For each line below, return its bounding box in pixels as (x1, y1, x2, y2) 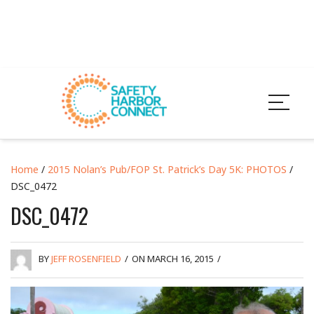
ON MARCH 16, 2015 (132, 252, 214, 266)
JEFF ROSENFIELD (51, 252, 121, 266)
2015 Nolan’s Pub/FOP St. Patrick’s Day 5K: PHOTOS (48, 162, 287, 176)
